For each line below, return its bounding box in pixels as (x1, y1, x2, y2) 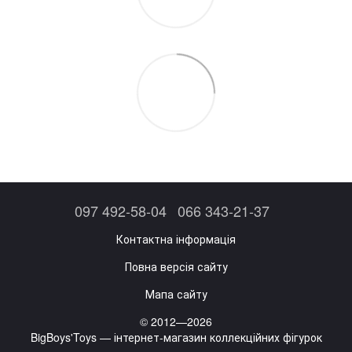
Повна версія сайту (124, 258, 228, 274)
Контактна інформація (116, 230, 236, 247)
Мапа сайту (145, 285, 207, 302)
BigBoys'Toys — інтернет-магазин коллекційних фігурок (30, 328, 322, 345)
